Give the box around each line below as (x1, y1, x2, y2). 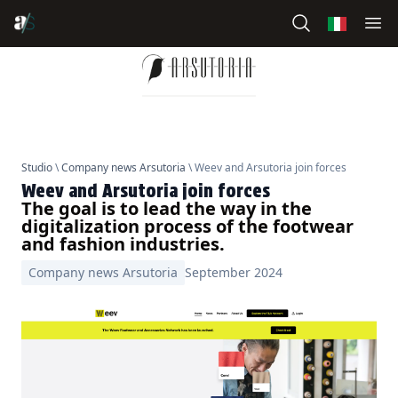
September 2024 (185, 263, 283, 281)
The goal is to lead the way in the (21, 195, 312, 220)
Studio (21, 159, 52, 175)
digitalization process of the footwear (21, 213, 354, 238)
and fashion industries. (21, 231, 225, 256)
